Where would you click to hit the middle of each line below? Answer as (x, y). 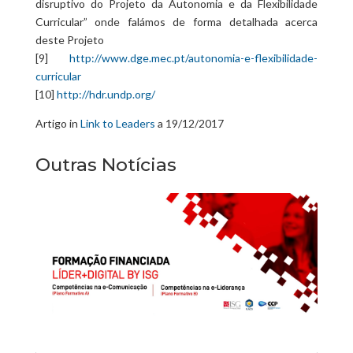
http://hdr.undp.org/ (106, 95)
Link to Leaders (117, 124)
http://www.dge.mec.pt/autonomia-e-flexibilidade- (194, 58)
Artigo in (58, 124)
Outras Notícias (106, 165)
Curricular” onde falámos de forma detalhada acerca (176, 22)
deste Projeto (69, 40)
